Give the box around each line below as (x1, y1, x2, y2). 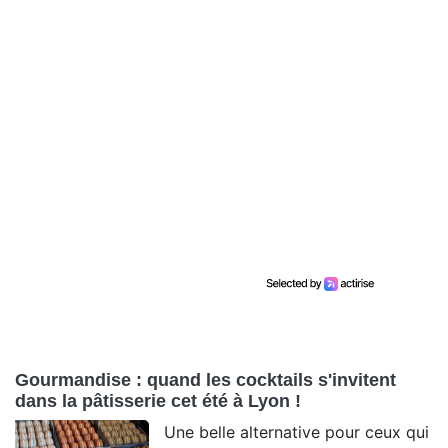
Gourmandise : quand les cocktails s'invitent (15, 369, 396, 390)
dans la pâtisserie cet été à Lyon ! (15, 390, 301, 411)
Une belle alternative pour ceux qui (164, 421, 430, 442)
